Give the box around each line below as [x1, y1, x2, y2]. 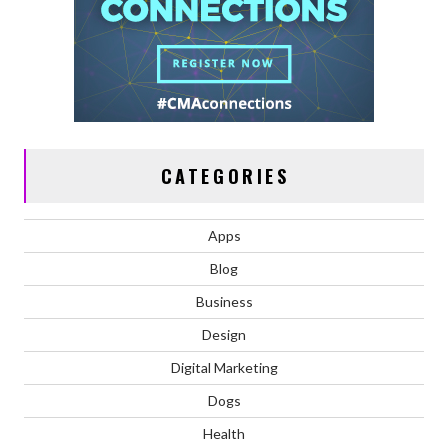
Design [202, 325, 246, 343]
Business [195, 292, 253, 310]
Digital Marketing [170, 358, 278, 376]
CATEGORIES [160, 162, 290, 189]
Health [203, 424, 245, 442]
